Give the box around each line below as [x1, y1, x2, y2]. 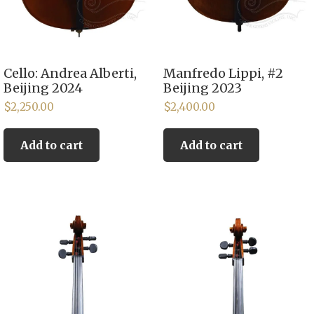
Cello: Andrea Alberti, [4, 64, 137, 81]
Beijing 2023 [163, 79, 242, 96]
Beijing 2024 [4, 79, 83, 96]
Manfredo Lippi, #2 [163, 64, 283, 81]
